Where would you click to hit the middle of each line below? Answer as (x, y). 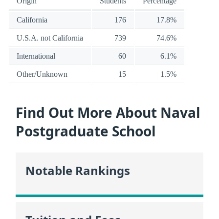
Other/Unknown (42, 74)
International (36, 56)
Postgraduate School (86, 131)
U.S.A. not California (50, 38)
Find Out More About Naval (108, 112)
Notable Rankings (78, 171)
